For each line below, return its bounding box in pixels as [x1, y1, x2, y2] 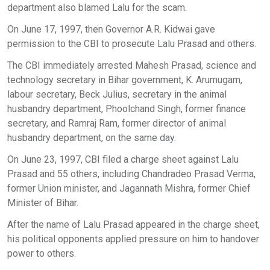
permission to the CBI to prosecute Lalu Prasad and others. [7, 38, 256, 49]
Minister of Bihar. [7, 197, 78, 209]
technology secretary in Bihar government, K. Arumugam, [7, 74, 242, 86]
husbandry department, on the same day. [7, 132, 176, 143]
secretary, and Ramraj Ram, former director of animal [7, 118, 226, 129]
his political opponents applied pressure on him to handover [7, 233, 259, 245]
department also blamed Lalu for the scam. [7, 2, 187, 13]
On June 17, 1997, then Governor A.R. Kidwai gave [7, 24, 215, 35]
